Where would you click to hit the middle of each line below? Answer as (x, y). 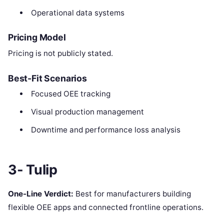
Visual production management (87, 112)
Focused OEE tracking (70, 94)
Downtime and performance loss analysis (105, 130)
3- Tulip (33, 169)
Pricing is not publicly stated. (60, 53)
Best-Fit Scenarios (47, 78)
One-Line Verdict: (41, 193)
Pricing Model (37, 37)
